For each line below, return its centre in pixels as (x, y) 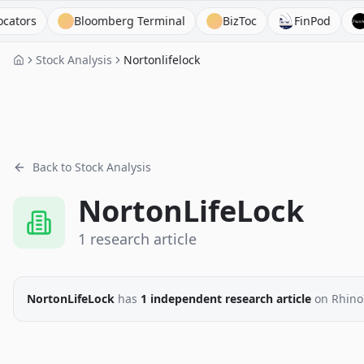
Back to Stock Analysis (92, 167)
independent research (210, 299)
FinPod (274, 21)
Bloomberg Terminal (91, 21)
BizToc (201, 21)
